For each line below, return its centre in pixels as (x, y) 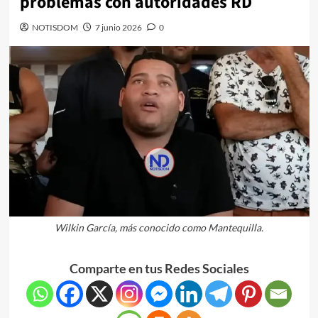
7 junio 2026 (118, 27)
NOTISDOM (55, 27)
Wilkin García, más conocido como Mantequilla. (159, 227)
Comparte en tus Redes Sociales (159, 268)
